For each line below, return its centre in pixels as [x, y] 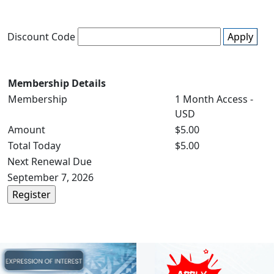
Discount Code [41, 37]
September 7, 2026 [50, 178]
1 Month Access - [214, 99]
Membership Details [57, 83]
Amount [27, 130]
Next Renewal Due [50, 162]
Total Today [34, 146]
